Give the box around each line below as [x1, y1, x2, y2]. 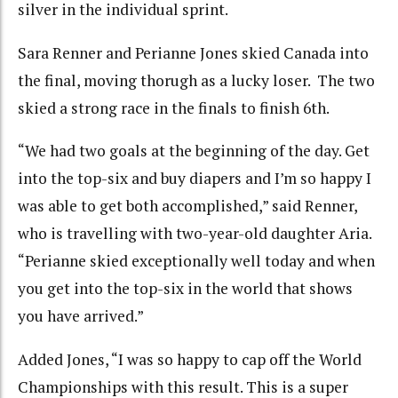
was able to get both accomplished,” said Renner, [18, 195, 357, 217]
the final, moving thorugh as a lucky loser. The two [18, 69, 375, 91]
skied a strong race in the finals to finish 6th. [18, 97, 330, 118]
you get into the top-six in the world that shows [18, 278, 353, 299]
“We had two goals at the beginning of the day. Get [18, 140, 370, 162]
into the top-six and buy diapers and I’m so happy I [18, 168, 371, 189]
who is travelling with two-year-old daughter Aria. [18, 223, 371, 244]
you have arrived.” [18, 306, 144, 327]
